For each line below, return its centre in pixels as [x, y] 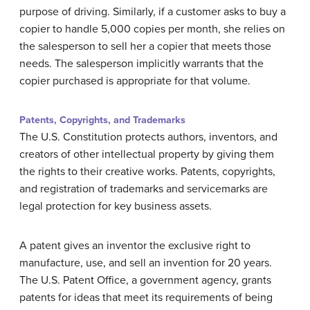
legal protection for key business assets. [116, 206]
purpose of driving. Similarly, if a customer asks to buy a [153, 11]
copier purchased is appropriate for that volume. [135, 81]
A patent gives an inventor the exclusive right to [135, 245]
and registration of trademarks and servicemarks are [144, 189]
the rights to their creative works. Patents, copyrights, [147, 171]
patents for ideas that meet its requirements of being [146, 297]
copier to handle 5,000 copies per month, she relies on [152, 29]
